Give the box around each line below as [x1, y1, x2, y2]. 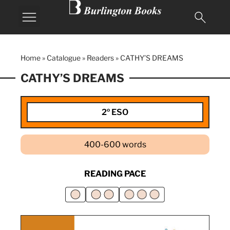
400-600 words [84, 140, 146, 149]
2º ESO [102, 107, 128, 117]
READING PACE [84, 169, 146, 179]
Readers [87, 53, 114, 62]
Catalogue [47, 53, 81, 62]
